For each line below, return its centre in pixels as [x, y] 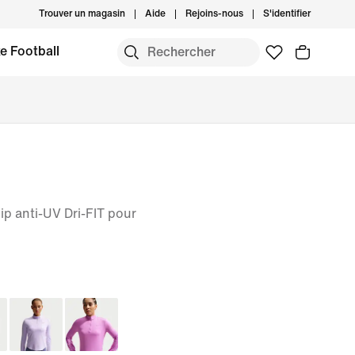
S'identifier [287, 14]
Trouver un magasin [82, 14]
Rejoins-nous [214, 14]
